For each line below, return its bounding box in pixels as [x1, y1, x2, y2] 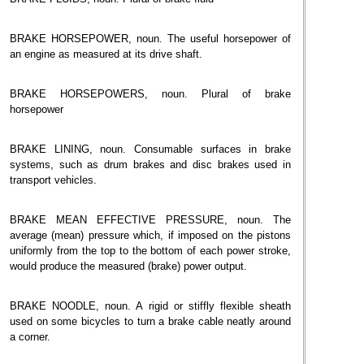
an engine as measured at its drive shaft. [10, 48, 202, 60]
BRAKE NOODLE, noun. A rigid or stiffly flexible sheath [10, 300, 291, 312]
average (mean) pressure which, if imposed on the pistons [10, 229, 291, 241]
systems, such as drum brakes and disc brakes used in [10, 158, 291, 171]
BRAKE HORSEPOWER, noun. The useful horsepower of [10, 32, 291, 45]
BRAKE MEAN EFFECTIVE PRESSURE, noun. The [10, 214, 291, 226]
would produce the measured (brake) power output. [10, 260, 247, 272]
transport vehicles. [10, 174, 97, 186]
